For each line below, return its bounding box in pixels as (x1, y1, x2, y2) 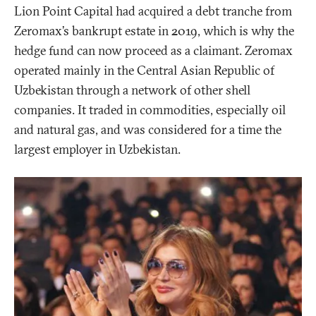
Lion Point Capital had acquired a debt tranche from (14, 3, 292, 20)
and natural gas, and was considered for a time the (14, 121, 281, 138)
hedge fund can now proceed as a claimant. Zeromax (14, 42, 293, 59)
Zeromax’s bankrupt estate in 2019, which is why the (14, 23, 294, 39)
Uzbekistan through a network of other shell (14, 82, 250, 99)
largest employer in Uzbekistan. (14, 141, 181, 158)
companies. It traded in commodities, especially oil (14, 102, 286, 119)
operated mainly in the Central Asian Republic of (14, 62, 274, 79)
